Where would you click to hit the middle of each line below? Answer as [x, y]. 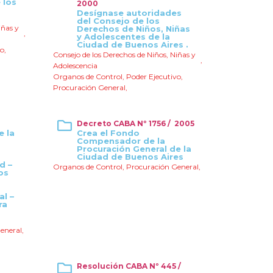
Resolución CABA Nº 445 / [130, 266]
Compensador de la [121, 141]
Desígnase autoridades [129, 13]
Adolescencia [75, 66]
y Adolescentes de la [123, 37]
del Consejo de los [118, 21]
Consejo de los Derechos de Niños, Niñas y [124, 55]
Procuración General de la [134, 149]
